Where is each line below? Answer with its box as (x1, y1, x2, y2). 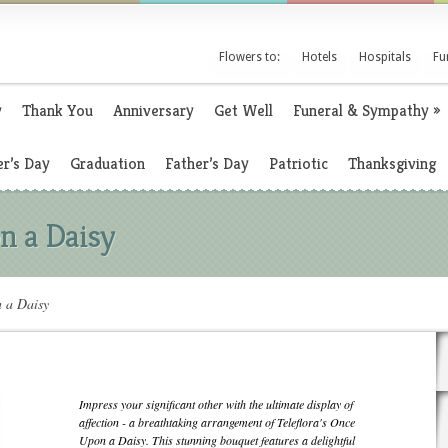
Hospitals (359, 50, 411, 64)
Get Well (214, 100, 273, 121)
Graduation (70, 153, 145, 174)
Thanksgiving (348, 153, 436, 174)
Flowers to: (219, 50, 280, 64)
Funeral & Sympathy (293, 100, 429, 121)
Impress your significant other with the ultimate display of (79, 396, 353, 412)
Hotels (302, 50, 337, 64)
